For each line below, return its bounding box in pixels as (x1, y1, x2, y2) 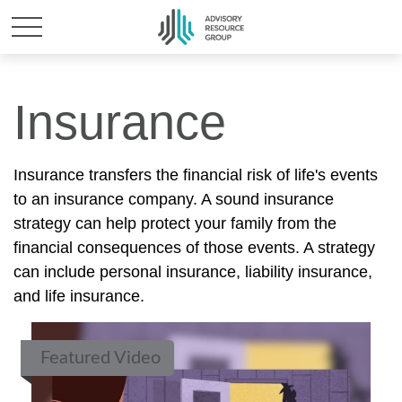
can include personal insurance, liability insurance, (13, 263, 372, 281)
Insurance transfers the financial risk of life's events (13, 166, 378, 184)
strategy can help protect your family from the (13, 214, 336, 232)
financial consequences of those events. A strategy (13, 239, 375, 257)
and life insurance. (13, 287, 144, 305)
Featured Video (40, 349, 161, 367)
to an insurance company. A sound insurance (13, 190, 334, 208)
